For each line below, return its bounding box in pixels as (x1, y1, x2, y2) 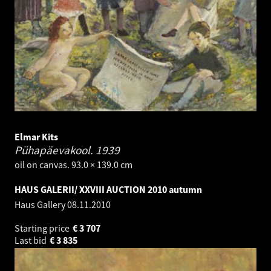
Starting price (15, 222, 71, 235)
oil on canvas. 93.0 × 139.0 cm (15, 158, 132, 171)
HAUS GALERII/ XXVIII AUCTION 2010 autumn (15, 183, 202, 196)
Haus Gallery (15, 198, 67, 211)
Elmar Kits (15, 131, 58, 143)
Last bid (15, 234, 48, 247)
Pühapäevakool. (15, 143, 96, 158)
